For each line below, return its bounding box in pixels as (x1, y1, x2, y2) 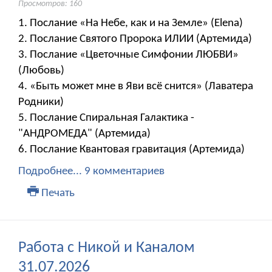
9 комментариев (84, 166, 165, 178)
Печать (38, 188, 75, 200)
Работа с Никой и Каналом (18, 240, 195, 257)
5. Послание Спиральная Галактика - (18, 112, 194, 124)
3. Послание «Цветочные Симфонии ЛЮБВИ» (18, 49, 239, 61)
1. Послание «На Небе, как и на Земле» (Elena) (18, 18, 243, 30)
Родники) (18, 97, 64, 109)
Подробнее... (18, 166, 82, 178)
